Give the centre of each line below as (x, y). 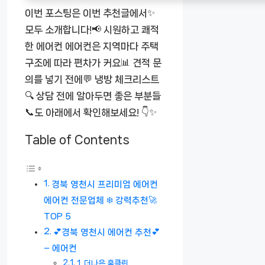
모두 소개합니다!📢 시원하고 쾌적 (92, 29)
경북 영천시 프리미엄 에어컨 (104, 184)
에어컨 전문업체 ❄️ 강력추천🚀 (100, 200)
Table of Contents (77, 140)
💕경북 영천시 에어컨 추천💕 (106, 232)
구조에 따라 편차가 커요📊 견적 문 (93, 62)
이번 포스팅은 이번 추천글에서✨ (90, 13)
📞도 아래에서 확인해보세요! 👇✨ (91, 112)
